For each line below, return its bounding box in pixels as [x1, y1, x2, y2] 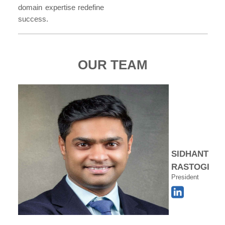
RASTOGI [171, 162, 209, 172]
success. [18, 15, 48, 23]
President [171, 173, 199, 181]
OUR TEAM [77, 57, 148, 72]
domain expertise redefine [18, 3, 104, 12]
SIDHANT [171, 149, 208, 159]
